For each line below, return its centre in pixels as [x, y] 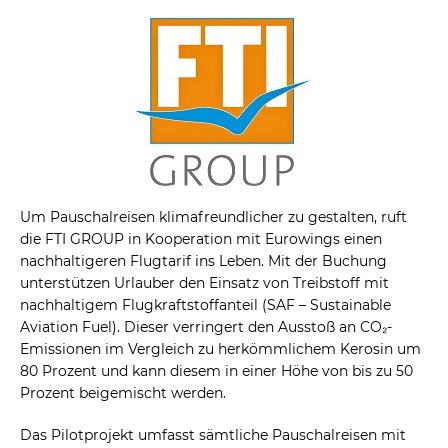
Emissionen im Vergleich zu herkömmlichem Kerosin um [220, 349]
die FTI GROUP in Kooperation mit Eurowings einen [201, 239]
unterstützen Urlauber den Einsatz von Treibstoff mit [204, 283]
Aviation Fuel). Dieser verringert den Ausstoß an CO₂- [206, 327]
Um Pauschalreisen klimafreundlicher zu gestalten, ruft [213, 217]
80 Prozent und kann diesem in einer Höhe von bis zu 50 [216, 371]
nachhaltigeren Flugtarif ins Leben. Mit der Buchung [203, 261]
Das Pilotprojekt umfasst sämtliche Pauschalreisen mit [213, 435]
